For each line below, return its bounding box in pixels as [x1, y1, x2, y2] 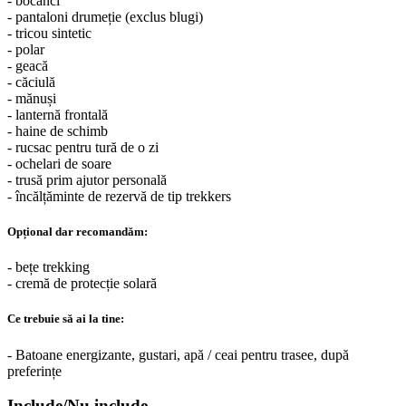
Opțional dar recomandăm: [7, 224, 148, 238]
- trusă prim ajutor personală [7, 171, 167, 188]
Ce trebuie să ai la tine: [7, 312, 124, 326]
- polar [7, 41, 44, 57]
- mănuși [7, 90, 56, 106]
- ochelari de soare [7, 155, 111, 171]
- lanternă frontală [7, 106, 108, 122]
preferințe [7, 362, 62, 379]
